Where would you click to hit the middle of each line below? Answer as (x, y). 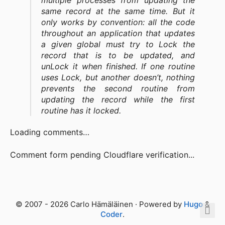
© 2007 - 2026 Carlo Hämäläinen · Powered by (99, 204)
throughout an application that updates (118, 33)
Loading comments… (50, 132)
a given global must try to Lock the (118, 44)
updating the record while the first (118, 99)
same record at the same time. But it (118, 11)
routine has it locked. (81, 110)
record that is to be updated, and (118, 55)
